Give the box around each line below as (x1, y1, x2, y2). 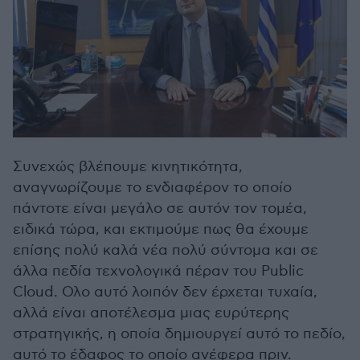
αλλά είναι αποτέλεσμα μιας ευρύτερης (13, 305, 289, 322)
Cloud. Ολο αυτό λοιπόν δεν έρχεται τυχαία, (13, 284, 317, 301)
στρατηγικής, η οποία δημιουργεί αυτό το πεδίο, (13, 325, 346, 343)
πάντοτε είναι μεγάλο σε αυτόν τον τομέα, (13, 200, 307, 218)
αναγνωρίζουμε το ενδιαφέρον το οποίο (13, 179, 292, 197)
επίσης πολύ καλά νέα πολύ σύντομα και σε (13, 242, 318, 260)
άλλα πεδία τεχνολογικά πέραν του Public (13, 263, 304, 280)
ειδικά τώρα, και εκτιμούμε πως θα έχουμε (13, 221, 309, 239)
